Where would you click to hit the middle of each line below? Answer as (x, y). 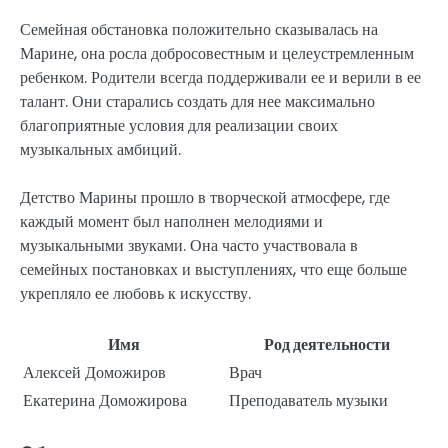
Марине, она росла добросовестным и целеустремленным (217, 53)
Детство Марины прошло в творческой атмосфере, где (205, 197)
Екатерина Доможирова (105, 400)
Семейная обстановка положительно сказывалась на (199, 29)
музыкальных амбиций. (100, 149)
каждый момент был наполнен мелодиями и (171, 221)
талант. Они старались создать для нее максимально (197, 101)
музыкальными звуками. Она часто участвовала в (189, 245)
